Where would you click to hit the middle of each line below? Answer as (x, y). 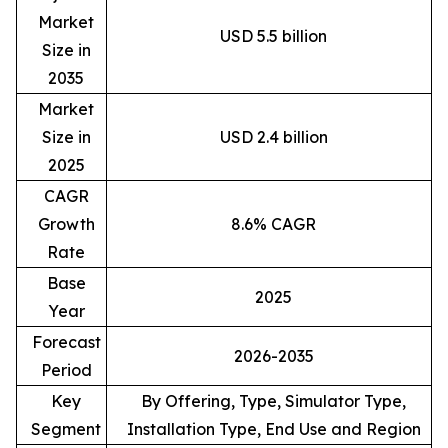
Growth (66, 224)
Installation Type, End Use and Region (273, 429)
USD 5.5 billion (273, 36)
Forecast (66, 342)
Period (66, 370)
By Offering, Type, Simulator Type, (273, 401)
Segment (66, 429)
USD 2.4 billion (273, 137)
